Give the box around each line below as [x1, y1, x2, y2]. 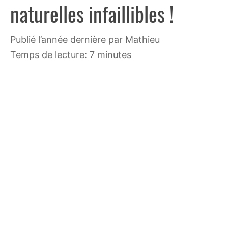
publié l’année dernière [16, 34, 106, 45]
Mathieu [125, 34, 160, 45]
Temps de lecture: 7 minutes [10, 49, 131, 60]
